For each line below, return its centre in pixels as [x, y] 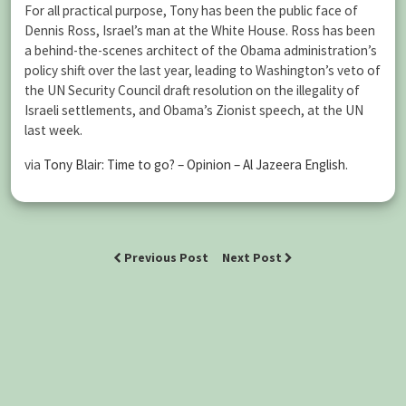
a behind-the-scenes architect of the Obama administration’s [201, 51]
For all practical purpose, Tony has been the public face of [191, 11]
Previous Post [166, 257]
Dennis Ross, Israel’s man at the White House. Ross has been [200, 31]
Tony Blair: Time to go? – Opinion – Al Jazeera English [194, 164]
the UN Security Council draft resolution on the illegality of [192, 91]
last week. [53, 130]
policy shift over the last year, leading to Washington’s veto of [203, 71]
